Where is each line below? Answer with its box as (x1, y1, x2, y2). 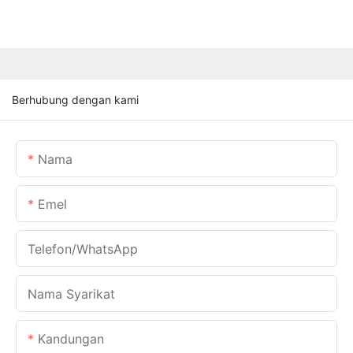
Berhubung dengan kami (12, 92, 139, 106)
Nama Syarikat (28, 285, 115, 302)
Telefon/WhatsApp (28, 240, 138, 257)
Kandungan (38, 330, 104, 347)
